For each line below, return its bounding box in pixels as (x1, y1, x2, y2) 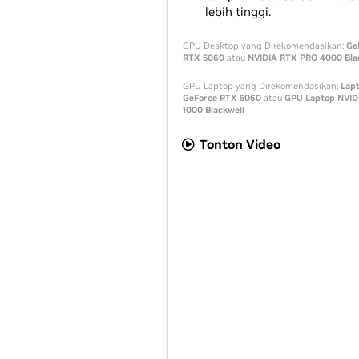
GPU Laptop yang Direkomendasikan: (183, 80, 341, 91)
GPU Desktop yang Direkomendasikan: (183, 40, 346, 51)
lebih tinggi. (205, 4, 271, 19)
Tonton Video (196, 136, 280, 152)
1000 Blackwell (183, 104, 244, 115)
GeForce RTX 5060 (183, 92, 261, 103)
